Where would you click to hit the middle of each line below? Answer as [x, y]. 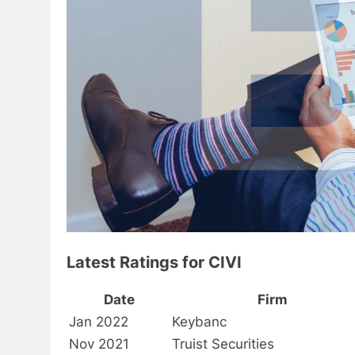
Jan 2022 [99, 321]
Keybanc [199, 321]
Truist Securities [223, 344]
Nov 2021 [99, 344]
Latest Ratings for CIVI [154, 262]
